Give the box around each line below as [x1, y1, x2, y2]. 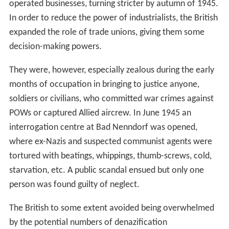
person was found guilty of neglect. [9, 180, 140, 190]
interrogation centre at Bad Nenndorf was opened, [9, 123, 197, 133]
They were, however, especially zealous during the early [9, 65, 214, 76]
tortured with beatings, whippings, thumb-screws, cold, [9, 151, 212, 162]
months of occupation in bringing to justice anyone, [9, 80, 199, 90]
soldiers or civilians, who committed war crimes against [9, 94, 214, 104]
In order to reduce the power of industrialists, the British [9, 13, 218, 24]
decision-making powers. [9, 42, 102, 52]
